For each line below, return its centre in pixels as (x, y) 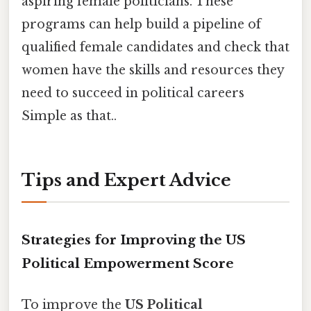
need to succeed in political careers (133, 93)
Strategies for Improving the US (134, 239)
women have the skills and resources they (153, 70)
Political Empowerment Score (128, 263)
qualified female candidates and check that (155, 47)
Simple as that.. (69, 116)
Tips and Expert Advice (126, 180)
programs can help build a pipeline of (141, 24)
